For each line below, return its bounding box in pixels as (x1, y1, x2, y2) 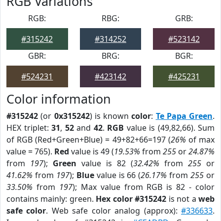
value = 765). (6, 146, 54, 157)
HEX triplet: (6, 122, 51, 133)
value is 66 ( (94, 170, 141, 181)
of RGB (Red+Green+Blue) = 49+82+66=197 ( (6, 134, 171, 145)
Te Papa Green (155, 110, 213, 121)
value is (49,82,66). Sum (124, 122, 215, 133)
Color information (6, 90, 111, 107)
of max (185, 134, 215, 145)
